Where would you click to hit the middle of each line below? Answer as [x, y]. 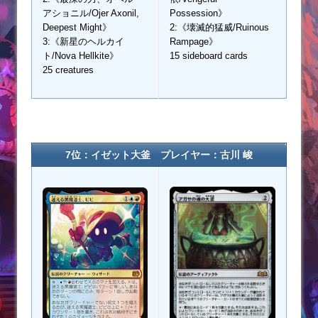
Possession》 [198, 13]
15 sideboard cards [209, 56]
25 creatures [68, 70]
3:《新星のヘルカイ [83, 42]
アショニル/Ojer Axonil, [91, 13]
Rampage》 [194, 42]
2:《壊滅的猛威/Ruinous [219, 28]
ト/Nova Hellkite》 [81, 56]
